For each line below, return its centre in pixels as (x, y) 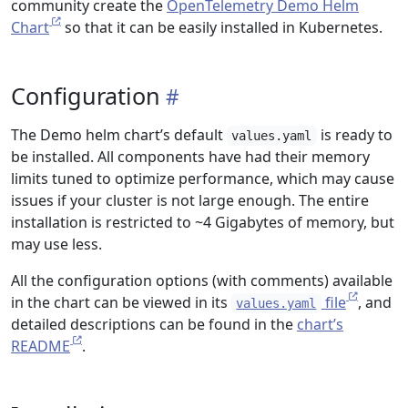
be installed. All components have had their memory (190, 157)
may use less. (56, 244)
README (41, 346)
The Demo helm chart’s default (119, 135)
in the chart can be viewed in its (121, 302)
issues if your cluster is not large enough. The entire (190, 200)
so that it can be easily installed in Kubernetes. (222, 27)
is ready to (354, 135)
